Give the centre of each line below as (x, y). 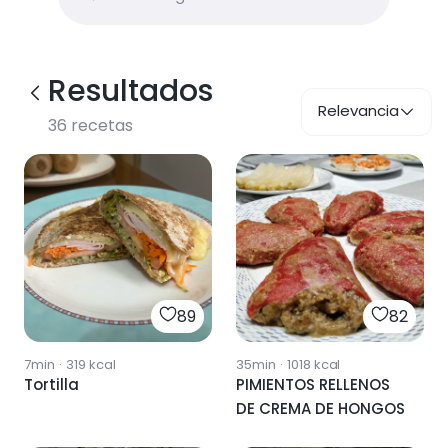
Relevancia (358, 110)
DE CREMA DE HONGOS (320, 408)
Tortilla (51, 384)
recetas (100, 125)
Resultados (130, 91)
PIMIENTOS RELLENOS (313, 384)
